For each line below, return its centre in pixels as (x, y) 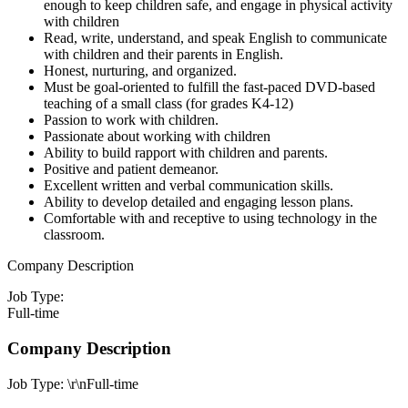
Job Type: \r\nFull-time (73, 383)
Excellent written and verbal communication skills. (189, 186)
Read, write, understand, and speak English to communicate (215, 38)
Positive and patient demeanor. (131, 169)
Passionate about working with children (157, 137)
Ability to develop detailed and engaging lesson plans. (199, 202)
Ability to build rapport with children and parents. (186, 153)
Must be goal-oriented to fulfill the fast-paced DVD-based (209, 87)
